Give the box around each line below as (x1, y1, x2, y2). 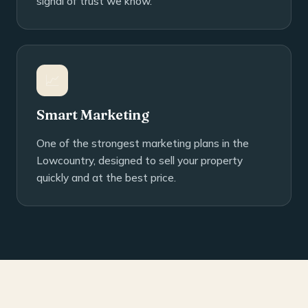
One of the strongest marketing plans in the (36, 136, 249, 150)
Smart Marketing (36, 105, 149, 123)
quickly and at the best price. (36, 170, 176, 184)
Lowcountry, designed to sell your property (36, 153, 243, 167)
